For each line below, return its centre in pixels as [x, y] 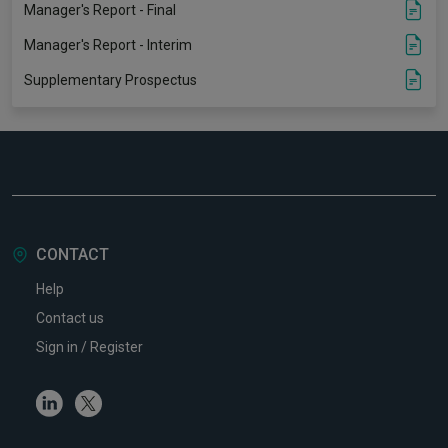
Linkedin [88, 399]
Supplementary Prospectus [110, 79]
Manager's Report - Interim [108, 44]
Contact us [70, 318]
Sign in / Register [89, 347]
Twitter [124, 399]
